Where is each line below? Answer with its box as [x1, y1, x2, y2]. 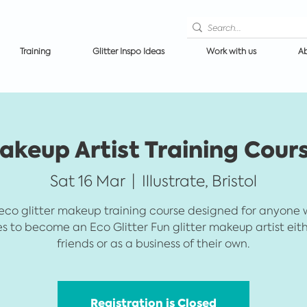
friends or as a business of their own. [57, 236, 250, 251]
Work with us [206, 46, 256, 57]
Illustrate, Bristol [142, 171, 257, 191]
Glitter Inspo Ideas [92, 46, 164, 57]
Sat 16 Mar [50, 171, 125, 191]
